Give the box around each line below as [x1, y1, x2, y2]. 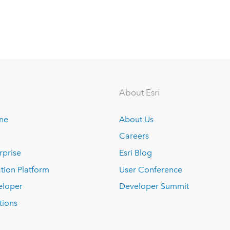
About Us [119, 114, 154, 124]
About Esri [119, 87, 160, 98]
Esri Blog [119, 148, 152, 158]
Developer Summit [119, 181, 189, 191]
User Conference [119, 164, 183, 175]
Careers [119, 131, 149, 141]
